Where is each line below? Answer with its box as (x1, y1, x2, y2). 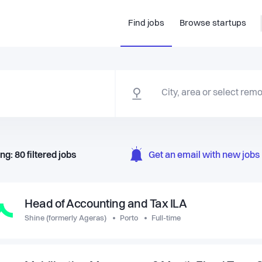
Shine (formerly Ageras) (25, 215, 106, 222)
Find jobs (128, 19, 164, 28)
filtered (27, 150, 57, 160)
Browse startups (180, 19, 246, 28)
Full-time (151, 215, 181, 222)
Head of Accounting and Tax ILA (25, 199, 187, 211)
